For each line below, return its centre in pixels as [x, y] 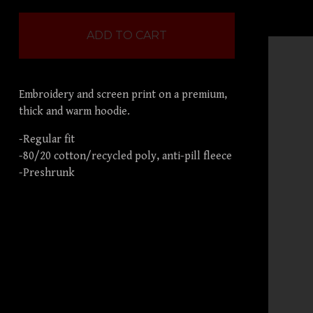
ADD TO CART [126, 35]
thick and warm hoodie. [74, 111]
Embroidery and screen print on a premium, [123, 95]
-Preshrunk [46, 173]
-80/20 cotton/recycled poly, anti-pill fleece [125, 156]
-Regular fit [46, 139]
